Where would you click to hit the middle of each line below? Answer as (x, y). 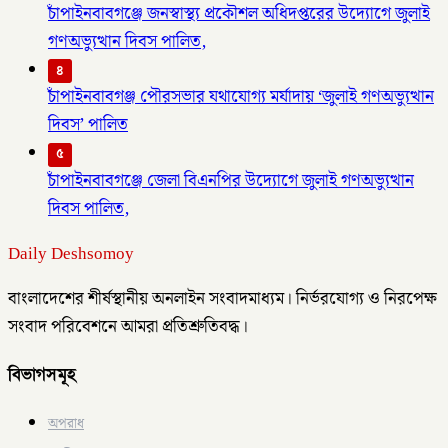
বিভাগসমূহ (42, 375)
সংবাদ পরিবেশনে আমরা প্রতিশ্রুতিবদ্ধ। (128, 326)
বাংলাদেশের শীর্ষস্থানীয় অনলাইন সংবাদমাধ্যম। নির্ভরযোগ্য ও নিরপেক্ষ (222, 298)
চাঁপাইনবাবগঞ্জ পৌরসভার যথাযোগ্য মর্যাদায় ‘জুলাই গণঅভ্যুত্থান (241, 97)
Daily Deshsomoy (71, 253)
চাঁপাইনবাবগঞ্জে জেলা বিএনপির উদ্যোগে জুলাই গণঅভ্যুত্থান (231, 180)
